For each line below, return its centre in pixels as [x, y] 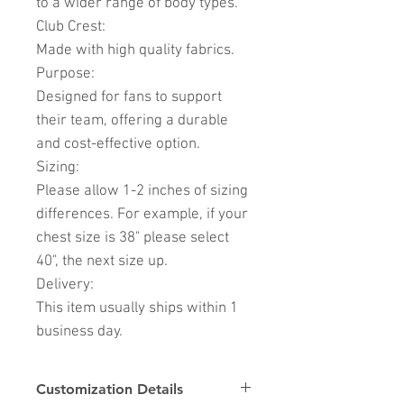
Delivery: [65, 285]
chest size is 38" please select [133, 239]
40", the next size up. [104, 262]
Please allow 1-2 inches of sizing [142, 192]
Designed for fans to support [129, 98]
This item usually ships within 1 [137, 309]
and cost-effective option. [120, 145]
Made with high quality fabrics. [135, 51]
